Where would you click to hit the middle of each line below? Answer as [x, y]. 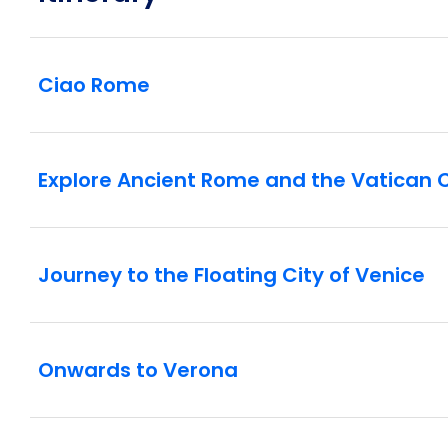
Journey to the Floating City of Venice [231, 275]
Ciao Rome [94, 85]
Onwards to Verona [138, 370]
